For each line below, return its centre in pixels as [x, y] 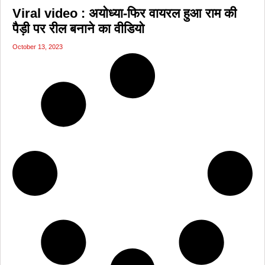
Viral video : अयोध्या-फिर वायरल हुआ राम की [125, 13]
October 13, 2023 [38, 47]
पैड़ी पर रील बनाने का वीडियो [80, 29]
